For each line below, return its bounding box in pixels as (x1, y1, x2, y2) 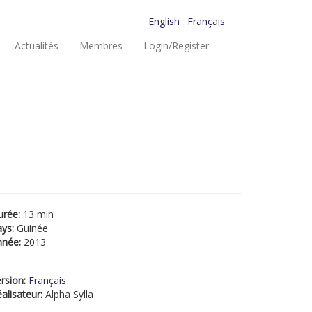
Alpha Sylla (45, 288, 93, 301)
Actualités (15, 39, 58, 52)
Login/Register (143, 39, 209, 52)
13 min (23, 208, 54, 221)
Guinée (17, 221, 48, 235)
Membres (79, 39, 123, 52)
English (148, 15, 180, 28)
